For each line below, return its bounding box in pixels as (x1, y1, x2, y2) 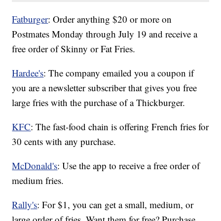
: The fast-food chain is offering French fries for (31, 120, 209, 133)
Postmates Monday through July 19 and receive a (12, 28, 198, 40)
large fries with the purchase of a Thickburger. (12, 96, 185, 109)
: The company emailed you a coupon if (43, 67, 194, 79)
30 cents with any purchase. (12, 135, 116, 148)
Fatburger (12, 13, 48, 26)
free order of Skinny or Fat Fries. (12, 42, 136, 55)
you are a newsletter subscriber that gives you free (12, 81, 197, 94)
